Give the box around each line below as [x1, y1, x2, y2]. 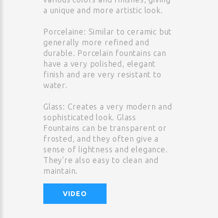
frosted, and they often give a [43, 134, 159, 143]
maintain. [43, 166, 78, 175]
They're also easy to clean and [43, 156, 159, 164]
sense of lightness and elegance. [43, 145, 168, 154]
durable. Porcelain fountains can [43, 49, 166, 57]
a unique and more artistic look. [43, 6, 163, 15]
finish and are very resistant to [43, 70, 162, 79]
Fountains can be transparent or [43, 124, 167, 132]
